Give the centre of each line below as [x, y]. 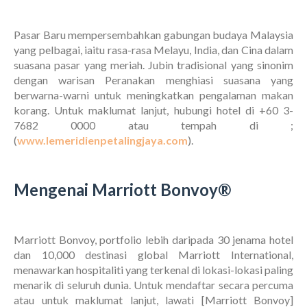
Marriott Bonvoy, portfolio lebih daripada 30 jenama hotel [153, 240]
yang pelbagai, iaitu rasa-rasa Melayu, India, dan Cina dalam [153, 50]
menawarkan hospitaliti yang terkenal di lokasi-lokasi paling [153, 270]
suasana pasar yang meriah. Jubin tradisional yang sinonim [153, 65]
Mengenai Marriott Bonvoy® [122, 190]
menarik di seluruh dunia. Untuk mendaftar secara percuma [153, 285]
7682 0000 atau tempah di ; [153, 125]
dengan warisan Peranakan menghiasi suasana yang [153, 80]
